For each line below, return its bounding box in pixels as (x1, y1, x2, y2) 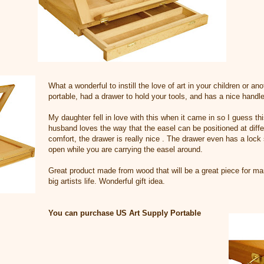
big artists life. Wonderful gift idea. (48, 176, 165, 186)
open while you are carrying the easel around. (48, 144, 203, 154)
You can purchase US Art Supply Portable (48, 208, 201, 217)
